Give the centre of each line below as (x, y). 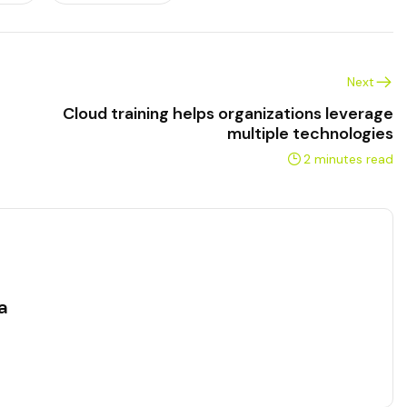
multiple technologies (310, 133)
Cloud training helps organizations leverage (228, 113)
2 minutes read (348, 159)
